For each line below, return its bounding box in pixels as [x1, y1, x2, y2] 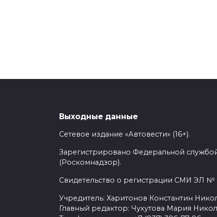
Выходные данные [59, 111, 138, 121]
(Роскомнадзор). [59, 158, 121, 167]
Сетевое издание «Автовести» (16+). [59, 130, 190, 139]
